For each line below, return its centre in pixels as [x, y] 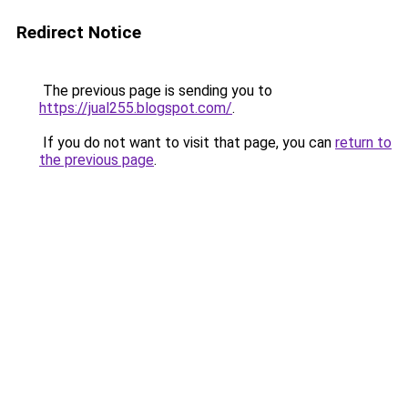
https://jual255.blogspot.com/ [136, 108]
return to [363, 143]
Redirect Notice [79, 32]
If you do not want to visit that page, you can [187, 143]
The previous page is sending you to [156, 91]
